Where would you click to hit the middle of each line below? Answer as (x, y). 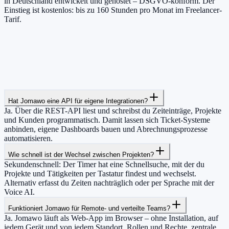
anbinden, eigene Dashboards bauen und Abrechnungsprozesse (106, 129)
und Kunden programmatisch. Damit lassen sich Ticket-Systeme (107, 120)
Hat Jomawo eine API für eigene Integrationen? (78, 101)
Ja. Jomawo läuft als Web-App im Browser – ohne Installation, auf (111, 218)
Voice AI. (19, 192)
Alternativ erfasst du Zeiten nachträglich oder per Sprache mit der (109, 182)
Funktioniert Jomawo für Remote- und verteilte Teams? (89, 208)
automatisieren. (28, 138)
